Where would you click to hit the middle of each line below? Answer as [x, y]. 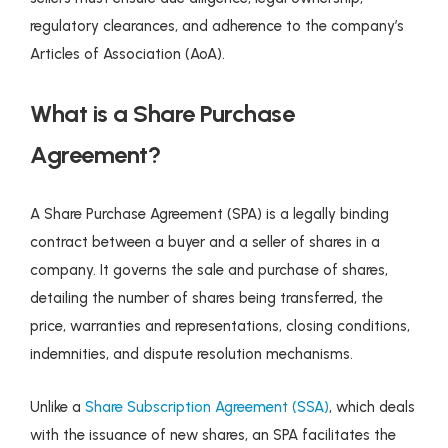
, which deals [372, 406]
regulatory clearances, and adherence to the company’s [217, 25]
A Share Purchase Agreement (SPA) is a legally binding [209, 213]
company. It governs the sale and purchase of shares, [209, 269]
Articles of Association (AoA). [127, 53]
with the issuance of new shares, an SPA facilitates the [213, 434]
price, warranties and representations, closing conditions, [220, 325]
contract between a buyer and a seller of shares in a [205, 241]
